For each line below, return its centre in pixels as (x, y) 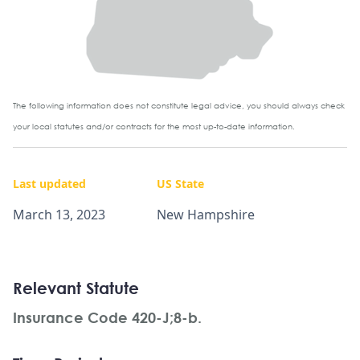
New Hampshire (206, 215)
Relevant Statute (76, 288)
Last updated (49, 184)
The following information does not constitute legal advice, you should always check (179, 106)
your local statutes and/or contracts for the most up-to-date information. (154, 127)
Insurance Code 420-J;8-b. (107, 318)
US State (180, 184)
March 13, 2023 (59, 215)
